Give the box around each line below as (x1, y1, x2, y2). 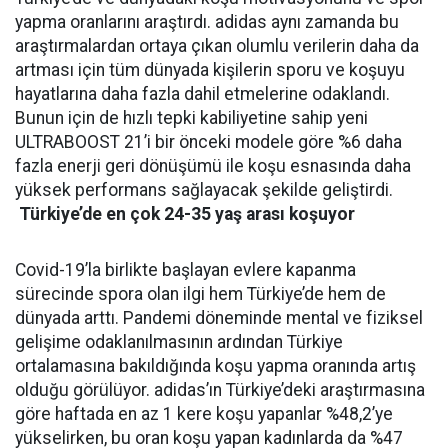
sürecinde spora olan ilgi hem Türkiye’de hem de (15, 283, 386, 304)
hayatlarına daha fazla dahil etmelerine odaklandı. (15, 83, 390, 104)
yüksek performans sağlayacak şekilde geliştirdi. (15, 179, 393, 200)
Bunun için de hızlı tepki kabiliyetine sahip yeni (15, 107, 368, 128)
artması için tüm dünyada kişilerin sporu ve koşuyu (15, 59, 405, 80)
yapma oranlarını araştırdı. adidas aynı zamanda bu (15, 11, 399, 32)
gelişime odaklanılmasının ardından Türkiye (15, 331, 343, 352)
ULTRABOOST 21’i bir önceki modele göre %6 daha (15, 131, 402, 152)
